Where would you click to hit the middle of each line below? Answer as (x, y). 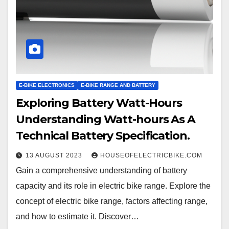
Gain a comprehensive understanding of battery (101, 170)
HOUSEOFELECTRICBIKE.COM (151, 155)
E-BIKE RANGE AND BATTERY (118, 85)
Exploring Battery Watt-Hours (99, 103)
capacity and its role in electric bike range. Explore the (113, 186)
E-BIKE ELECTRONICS (47, 85)
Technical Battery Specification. (103, 135)
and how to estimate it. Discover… (77, 216)
